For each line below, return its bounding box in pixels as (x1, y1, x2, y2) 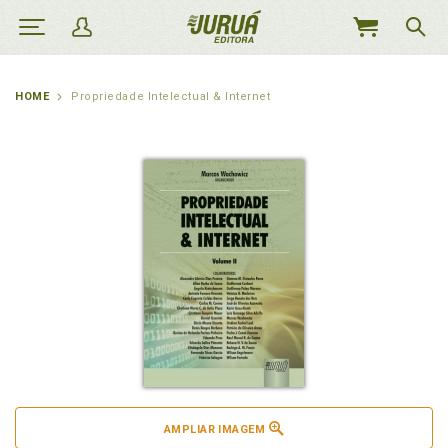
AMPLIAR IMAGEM (163, 423, 266, 436)
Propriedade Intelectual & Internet (71, 90, 271, 103)
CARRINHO (343, 63, 412, 77)
